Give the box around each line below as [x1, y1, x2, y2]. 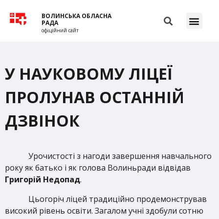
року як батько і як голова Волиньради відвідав [5, 162, 191, 173]
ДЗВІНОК [5, 110, 80, 131]
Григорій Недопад [5, 174, 80, 185]
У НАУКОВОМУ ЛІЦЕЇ [5, 63, 173, 84]
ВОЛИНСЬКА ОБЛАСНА [42, 12, 112, 20]
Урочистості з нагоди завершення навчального [28, 151, 212, 161]
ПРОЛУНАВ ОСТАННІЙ [5, 87, 184, 108]
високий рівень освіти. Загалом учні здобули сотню [5, 205, 203, 216]
